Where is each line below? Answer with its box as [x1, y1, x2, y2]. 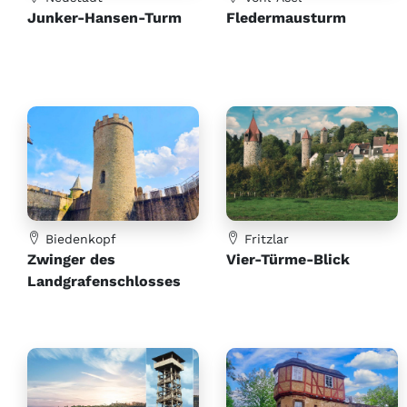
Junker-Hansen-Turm [27, 8, 182, 26]
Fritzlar [240, 231, 289, 246]
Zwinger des [27, 250, 115, 268]
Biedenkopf [41, 231, 116, 246]
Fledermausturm [226, 8, 346, 26]
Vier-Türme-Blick [226, 250, 350, 268]
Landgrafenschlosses [27, 272, 181, 290]
